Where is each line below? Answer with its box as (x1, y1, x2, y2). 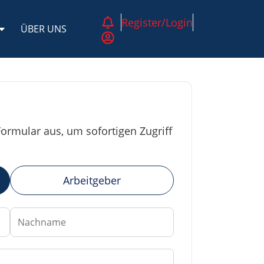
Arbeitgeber (62, 173, 121, 188)
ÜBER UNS (21, 22, 67, 35)
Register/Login (121, 15, 193, 29)
